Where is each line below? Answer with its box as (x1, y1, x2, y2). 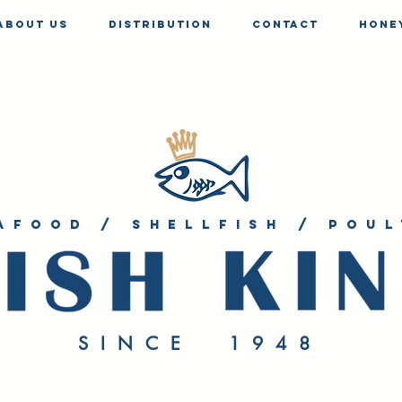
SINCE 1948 (77, 332, 322, 355)
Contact (252, 18, 319, 31)
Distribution (109, 18, 212, 31)
